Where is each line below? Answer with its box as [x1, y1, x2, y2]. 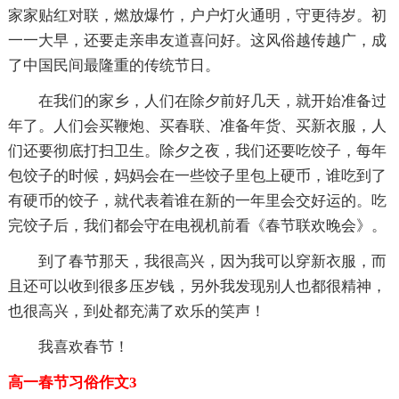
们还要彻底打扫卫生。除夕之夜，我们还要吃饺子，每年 [7, 142, 387, 159]
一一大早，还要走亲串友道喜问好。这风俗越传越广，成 [7, 31, 387, 49]
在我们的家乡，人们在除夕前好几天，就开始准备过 [37, 92, 387, 110]
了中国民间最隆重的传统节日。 [7, 56, 220, 74]
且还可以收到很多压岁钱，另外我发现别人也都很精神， [7, 277, 387, 295]
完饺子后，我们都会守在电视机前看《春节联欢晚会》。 [7, 216, 387, 234]
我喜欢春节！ [37, 338, 129, 355]
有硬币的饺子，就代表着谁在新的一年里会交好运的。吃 [7, 191, 387, 209]
